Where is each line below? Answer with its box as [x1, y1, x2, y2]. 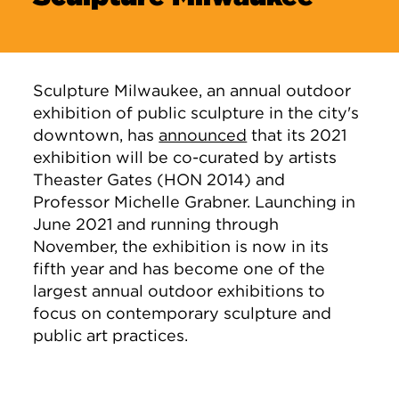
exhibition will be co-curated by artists [33, 148, 338, 167]
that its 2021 [247, 126, 347, 144]
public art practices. [33, 326, 193, 345]
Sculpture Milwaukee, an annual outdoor [33, 81, 352, 100]
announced [159, 126, 248, 144]
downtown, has [33, 126, 159, 144]
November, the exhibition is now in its [33, 237, 330, 256]
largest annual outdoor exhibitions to [33, 281, 326, 300]
